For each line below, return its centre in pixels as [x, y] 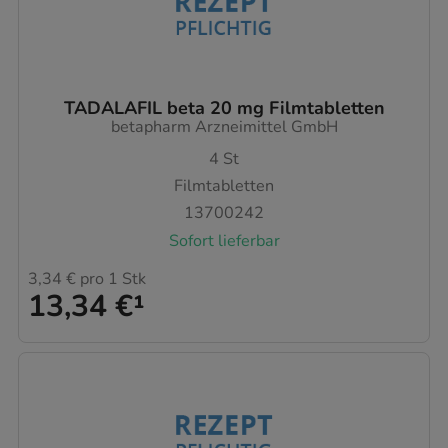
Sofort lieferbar [224, 240]
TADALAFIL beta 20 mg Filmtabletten [224, 108]
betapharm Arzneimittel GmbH [224, 127]
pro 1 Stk [111, 279]
